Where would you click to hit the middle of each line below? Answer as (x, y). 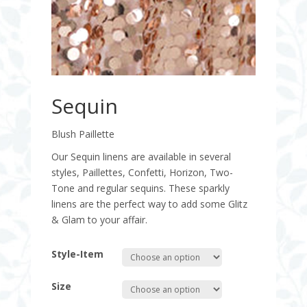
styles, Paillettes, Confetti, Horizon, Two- (142, 173)
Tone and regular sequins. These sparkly (140, 188)
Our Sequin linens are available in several (141, 157)
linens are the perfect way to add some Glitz (149, 204)
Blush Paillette (83, 134)
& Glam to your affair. (99, 220)
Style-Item (77, 254)
